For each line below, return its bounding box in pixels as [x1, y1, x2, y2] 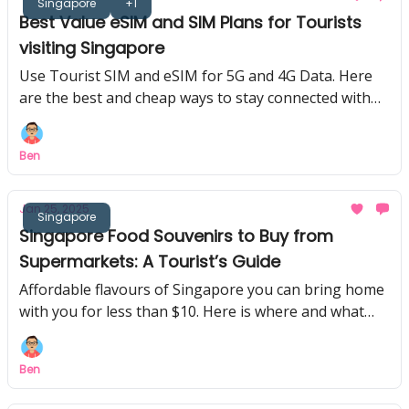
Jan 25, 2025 [19, 201, 89, 216]
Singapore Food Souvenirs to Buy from [19, 225, 333, 247]
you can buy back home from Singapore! [19, 323, 295, 343]
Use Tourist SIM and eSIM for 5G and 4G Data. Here [19, 66, 372, 86]
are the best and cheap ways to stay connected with [19, 88, 371, 108]
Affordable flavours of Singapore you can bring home [19, 279, 384, 299]
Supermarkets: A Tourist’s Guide [19, 250, 280, 273]
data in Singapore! [19, 110, 143, 130]
